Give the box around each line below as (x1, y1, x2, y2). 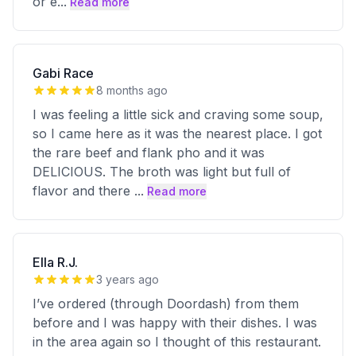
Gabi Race (33, 65, 94, 81)
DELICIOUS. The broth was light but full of (33, 164, 291, 180)
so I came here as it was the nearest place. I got (33, 126, 322, 141)
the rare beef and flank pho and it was (33, 145, 265, 161)
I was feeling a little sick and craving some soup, (33, 106, 323, 122)
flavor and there (33, 183, 134, 199)
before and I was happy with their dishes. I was (33, 315, 317, 331)
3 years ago (96, 273, 159, 286)
